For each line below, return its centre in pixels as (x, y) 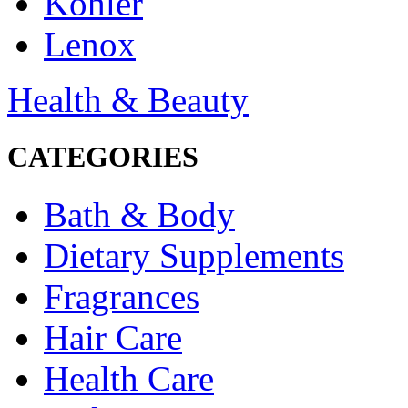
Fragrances (122, 296)
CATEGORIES (103, 156)
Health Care (129, 378)
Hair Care (113, 337)
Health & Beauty (128, 99)
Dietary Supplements (194, 255)
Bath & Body (139, 214)
